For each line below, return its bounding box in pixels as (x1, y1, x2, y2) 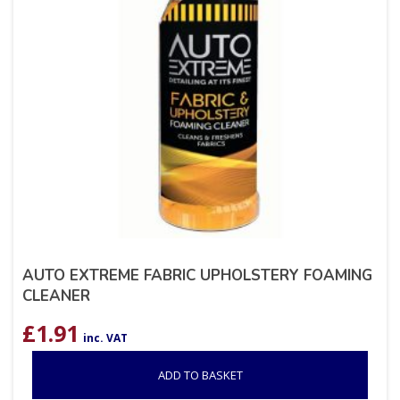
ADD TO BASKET (157, 367, 243, 384)
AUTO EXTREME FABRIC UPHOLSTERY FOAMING (22, 265, 372, 287)
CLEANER (22, 286, 90, 307)
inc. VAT (83, 330, 128, 346)
